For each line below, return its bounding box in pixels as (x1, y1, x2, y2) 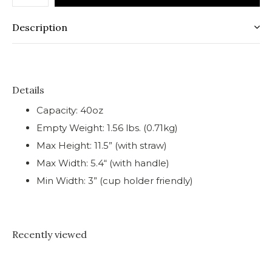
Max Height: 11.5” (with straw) (36, 140, 167, 151)
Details (12, 84, 44, 96)
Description (12, 21, 67, 33)
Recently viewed (12, 228, 87, 240)
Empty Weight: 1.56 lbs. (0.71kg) (36, 122, 178, 134)
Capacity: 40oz (36, 104, 103, 116)
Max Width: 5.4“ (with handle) (36, 157, 169, 169)
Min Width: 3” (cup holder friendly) (36, 175, 193, 186)
